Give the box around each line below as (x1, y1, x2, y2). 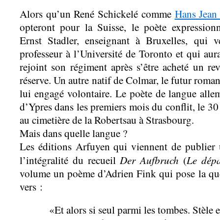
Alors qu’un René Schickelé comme (20, 6, 175, 21)
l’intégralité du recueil (20, 153, 116, 167)
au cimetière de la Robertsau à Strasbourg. (20, 112, 194, 127)
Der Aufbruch (115, 152, 179, 167)
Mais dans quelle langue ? (20, 126, 127, 140)
